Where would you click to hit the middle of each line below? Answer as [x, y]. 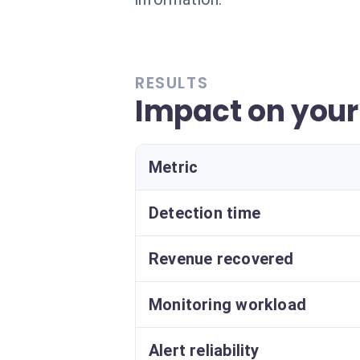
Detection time [205, 213]
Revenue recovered [221, 259]
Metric [174, 167]
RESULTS [172, 83]
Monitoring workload [228, 305]
